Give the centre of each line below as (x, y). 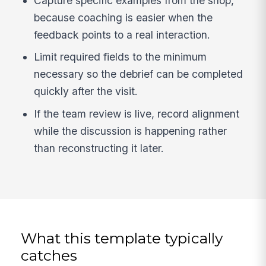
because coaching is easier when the (123, 17)
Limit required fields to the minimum (121, 57)
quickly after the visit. (86, 91)
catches (49, 256)
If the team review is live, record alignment (137, 114)
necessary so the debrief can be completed (139, 74)
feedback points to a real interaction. (122, 34)
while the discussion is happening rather (131, 131)
